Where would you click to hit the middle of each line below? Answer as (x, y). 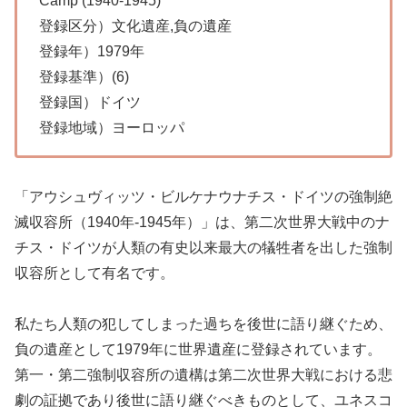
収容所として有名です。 (94, 273)
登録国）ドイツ (90, 102)
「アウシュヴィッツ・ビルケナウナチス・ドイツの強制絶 (203, 196)
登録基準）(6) (84, 76)
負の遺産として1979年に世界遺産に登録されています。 (198, 350)
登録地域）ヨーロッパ (112, 127)
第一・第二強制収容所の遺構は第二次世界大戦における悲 (203, 375)
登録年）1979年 (92, 51)
